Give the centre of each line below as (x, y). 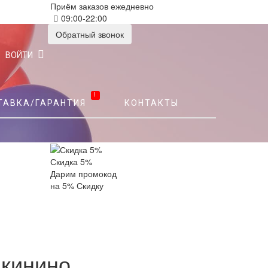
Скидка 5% (71, 162)
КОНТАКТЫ (152, 103)
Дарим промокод (83, 174)
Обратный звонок (90, 34)
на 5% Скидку (77, 186)
